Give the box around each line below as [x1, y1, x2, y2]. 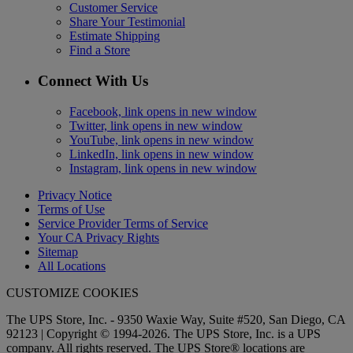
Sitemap [38, 244, 78, 258]
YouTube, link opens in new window [69, 132, 254, 147]
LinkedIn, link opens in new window [69, 147, 254, 161]
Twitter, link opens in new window [69, 118, 243, 132]
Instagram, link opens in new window [69, 161, 257, 175]
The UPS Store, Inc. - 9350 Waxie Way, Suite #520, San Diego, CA [6, 312, 345, 326]
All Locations [38, 258, 106, 273]
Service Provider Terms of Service [38, 216, 208, 230]
